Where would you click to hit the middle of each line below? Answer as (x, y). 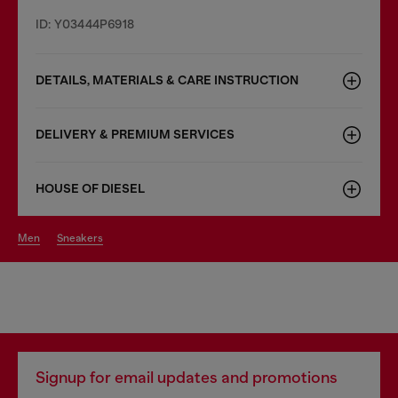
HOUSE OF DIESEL (90, 188)
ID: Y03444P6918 (85, 24)
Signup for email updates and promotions (187, 378)
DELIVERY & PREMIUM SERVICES (135, 134)
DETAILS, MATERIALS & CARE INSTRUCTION (167, 80)
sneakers (83, 238)
